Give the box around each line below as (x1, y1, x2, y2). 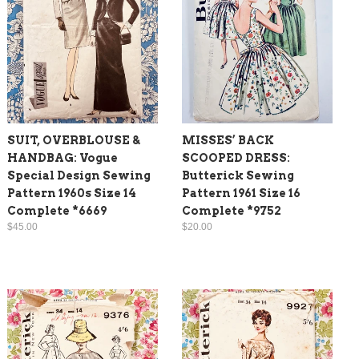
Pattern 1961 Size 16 (182, 186, 301, 200)
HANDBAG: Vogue (7, 151, 118, 164)
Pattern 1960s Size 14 (7, 186, 136, 200)
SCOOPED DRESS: (182, 151, 290, 164)
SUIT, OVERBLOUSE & (7, 133, 140, 147)
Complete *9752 (182, 204, 281, 217)
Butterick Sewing (182, 168, 294, 182)
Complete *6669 (7, 204, 107, 217)
